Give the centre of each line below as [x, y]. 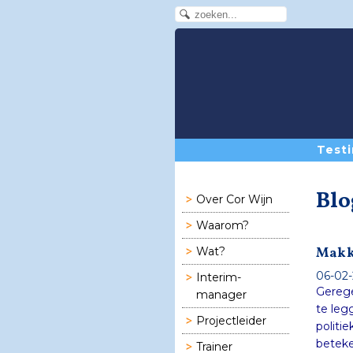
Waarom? [223, 226]
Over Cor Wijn [234, 200]
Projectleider [231, 321]
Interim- [219, 278]
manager [221, 295]
